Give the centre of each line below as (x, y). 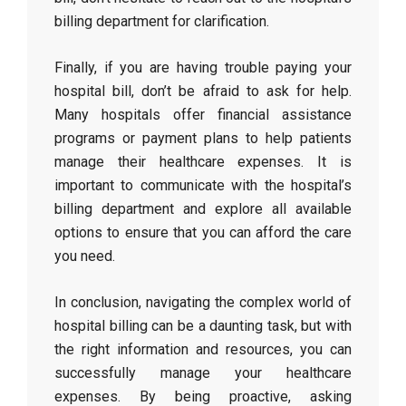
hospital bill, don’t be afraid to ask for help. (203, 91)
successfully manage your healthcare (203, 373)
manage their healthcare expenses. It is (203, 162)
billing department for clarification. (162, 21)
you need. (85, 256)
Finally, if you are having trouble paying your (203, 68)
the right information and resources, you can (203, 349)
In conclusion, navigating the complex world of (203, 302)
